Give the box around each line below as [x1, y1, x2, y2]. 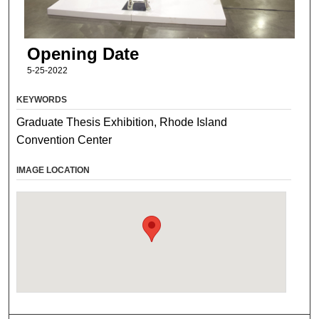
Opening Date [26, 44, 139, 64]
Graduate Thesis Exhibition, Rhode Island [16, 115, 228, 128]
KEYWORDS [16, 94, 68, 105]
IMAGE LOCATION [16, 164, 90, 175]
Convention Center [16, 133, 113, 146]
